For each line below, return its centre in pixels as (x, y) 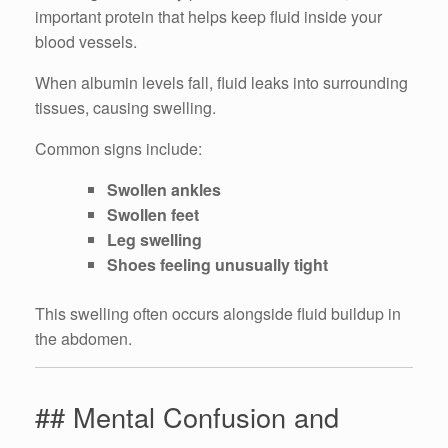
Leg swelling (154, 240)
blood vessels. (86, 42)
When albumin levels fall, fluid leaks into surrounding (221, 83)
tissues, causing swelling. (125, 108)
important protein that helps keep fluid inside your (208, 17)
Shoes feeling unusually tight (217, 265)
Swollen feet (153, 215)
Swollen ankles (164, 190)
